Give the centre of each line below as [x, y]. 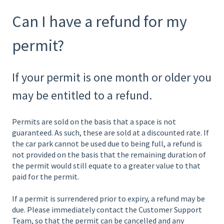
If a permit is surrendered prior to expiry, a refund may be [108, 199]
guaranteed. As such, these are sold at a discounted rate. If [110, 132]
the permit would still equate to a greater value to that [106, 165]
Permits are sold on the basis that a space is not [94, 121]
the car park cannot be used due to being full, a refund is [107, 143]
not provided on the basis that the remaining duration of [109, 154]
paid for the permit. [45, 176]
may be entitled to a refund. [82, 95]
